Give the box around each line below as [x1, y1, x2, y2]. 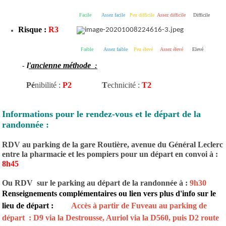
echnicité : [107, 81, 140, 90]
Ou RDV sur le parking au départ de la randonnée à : [2, 179, 188, 188]
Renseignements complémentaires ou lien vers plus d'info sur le [2, 189, 216, 198]
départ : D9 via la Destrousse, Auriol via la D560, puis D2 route [2, 213, 219, 222]
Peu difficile [130, 12, 157, 18]
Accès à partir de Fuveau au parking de [62, 201, 207, 210]
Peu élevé [134, 46, 156, 52]
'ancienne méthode [29, 61, 91, 70]
